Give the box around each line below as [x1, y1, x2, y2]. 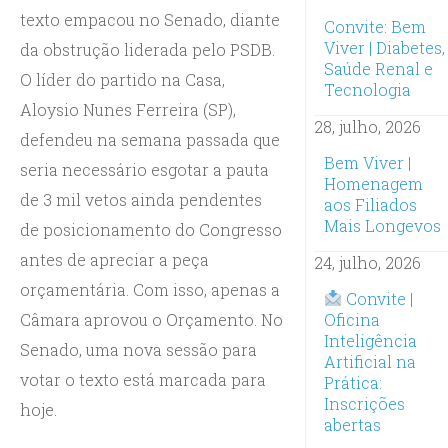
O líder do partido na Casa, [20, 68, 225, 90]
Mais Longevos [323, 214, 441, 236]
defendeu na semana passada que [20, 128, 280, 150]
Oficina [323, 308, 380, 330]
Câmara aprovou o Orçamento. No [20, 308, 283, 330]
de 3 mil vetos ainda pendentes [20, 188, 262, 210]
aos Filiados [323, 193, 417, 215]
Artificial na [323, 350, 416, 372]
